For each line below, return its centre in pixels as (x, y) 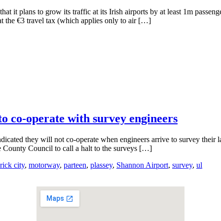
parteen (75, 165)
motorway (44, 165)
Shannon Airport (142, 165)
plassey (101, 165)
